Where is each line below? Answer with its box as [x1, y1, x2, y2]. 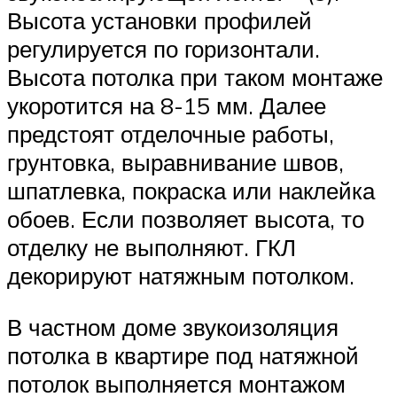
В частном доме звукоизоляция [7, 312, 339, 341]
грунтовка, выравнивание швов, [7, 147, 344, 176]
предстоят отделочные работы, [7, 119, 334, 148]
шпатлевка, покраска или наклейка [7, 175, 375, 205]
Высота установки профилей [7, 5, 312, 35]
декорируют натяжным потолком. [7, 261, 354, 290]
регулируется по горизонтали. [7, 34, 320, 63]
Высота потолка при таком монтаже [7, 62, 383, 91]
